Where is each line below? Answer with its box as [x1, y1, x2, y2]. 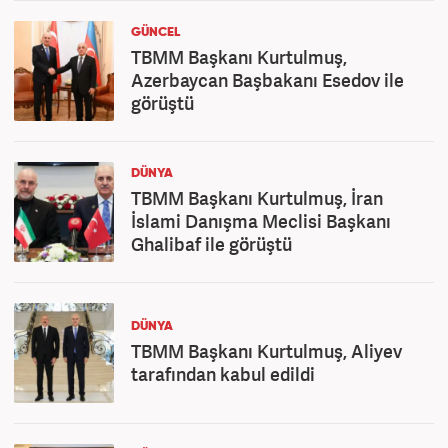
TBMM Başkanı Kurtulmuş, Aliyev [131, 339, 402, 363]
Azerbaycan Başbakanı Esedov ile [131, 68, 404, 92]
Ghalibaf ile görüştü [131, 232, 292, 256]
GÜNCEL [131, 26, 180, 39]
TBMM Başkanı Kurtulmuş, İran [131, 186, 383, 210]
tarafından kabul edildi [131, 362, 315, 386]
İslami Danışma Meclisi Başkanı [131, 209, 391, 233]
